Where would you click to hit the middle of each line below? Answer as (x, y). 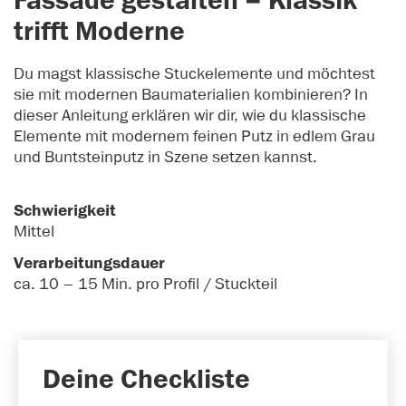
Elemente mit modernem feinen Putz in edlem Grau (194, 135)
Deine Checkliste (146, 380)
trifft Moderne (99, 31)
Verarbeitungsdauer (89, 264)
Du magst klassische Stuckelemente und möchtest (194, 73)
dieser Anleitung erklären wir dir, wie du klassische (190, 115)
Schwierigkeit (65, 210)
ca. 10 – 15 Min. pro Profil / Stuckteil (145, 284)
